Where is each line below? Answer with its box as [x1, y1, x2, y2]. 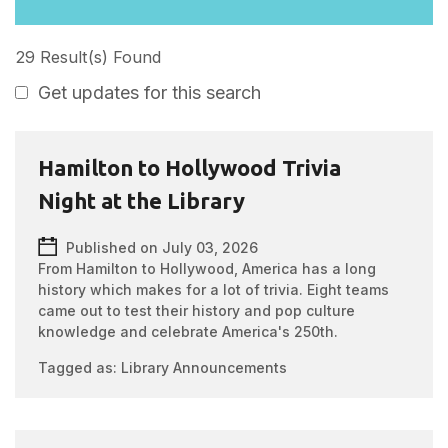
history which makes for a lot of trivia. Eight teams [38, 281, 390, 298]
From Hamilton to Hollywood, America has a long [38, 260, 377, 277]
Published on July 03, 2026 [66, 239, 259, 256]
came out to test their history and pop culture [38, 302, 356, 319]
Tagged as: [38, 359, 122, 376]
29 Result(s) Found [15, 47, 162, 67]
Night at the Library [38, 188, 246, 213]
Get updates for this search [38, 82, 262, 103]
